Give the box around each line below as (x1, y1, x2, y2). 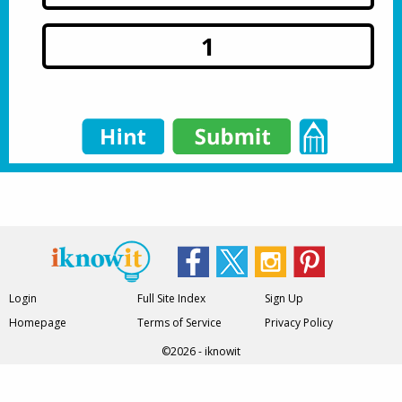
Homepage (9, 315, 67, 331)
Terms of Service (136, 315, 222, 331)
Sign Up (265, 291, 304, 307)
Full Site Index (136, 291, 205, 307)
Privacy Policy (265, 315, 334, 331)
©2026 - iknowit (162, 344, 240, 360)
